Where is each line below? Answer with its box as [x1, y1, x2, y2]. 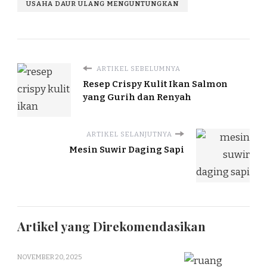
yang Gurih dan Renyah [83, 91, 191, 103]
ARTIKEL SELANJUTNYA [86, 129, 172, 138]
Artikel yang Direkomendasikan [17, 218, 206, 234]
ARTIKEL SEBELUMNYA [95, 64, 181, 73]
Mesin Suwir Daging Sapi [69, 144, 184, 155]
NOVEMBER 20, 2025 [17, 252, 82, 261]
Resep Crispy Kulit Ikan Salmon [83, 78, 228, 89]
